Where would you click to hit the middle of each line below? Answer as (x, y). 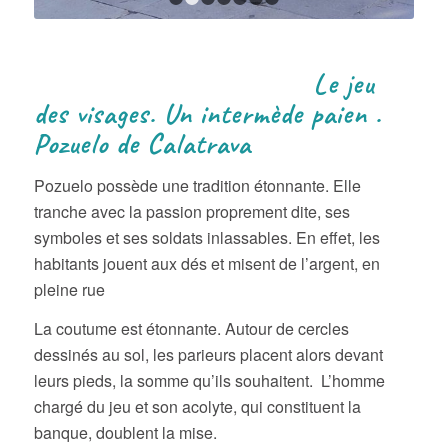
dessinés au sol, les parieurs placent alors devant (208, 355)
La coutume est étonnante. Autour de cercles (191, 329)
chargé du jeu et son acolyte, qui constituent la (197, 407)
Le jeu (203, 84)
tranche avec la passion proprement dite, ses (191, 211)
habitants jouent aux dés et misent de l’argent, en (206, 263)
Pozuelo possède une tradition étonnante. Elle (197, 185)
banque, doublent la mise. (125, 433)
